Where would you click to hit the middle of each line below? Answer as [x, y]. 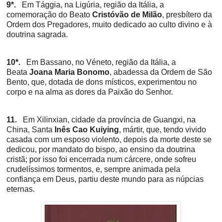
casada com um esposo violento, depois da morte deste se [109, 139]
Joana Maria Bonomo [69, 72]
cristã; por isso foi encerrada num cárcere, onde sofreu [101, 159]
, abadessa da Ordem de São [161, 72]
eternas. [21, 189]
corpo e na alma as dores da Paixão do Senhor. [90, 92]
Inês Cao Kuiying [87, 129]
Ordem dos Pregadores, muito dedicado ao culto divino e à [109, 24]
